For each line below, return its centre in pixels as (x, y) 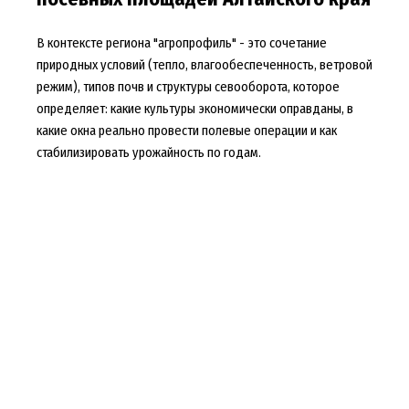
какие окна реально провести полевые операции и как (186, 130)
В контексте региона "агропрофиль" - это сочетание (181, 42)
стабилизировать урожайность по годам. (148, 152)
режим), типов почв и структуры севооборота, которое (188, 86)
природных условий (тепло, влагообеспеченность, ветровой (204, 64)
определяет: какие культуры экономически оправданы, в (194, 108)
